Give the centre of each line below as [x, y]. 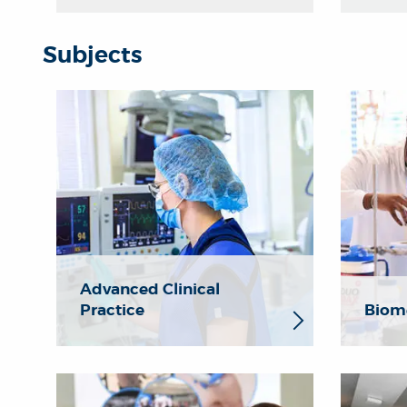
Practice [112, 310]
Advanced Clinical [150, 289]
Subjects [92, 55]
